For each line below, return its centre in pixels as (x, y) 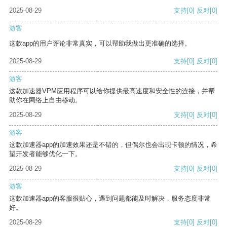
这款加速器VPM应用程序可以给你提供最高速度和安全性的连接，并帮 (112, 91)
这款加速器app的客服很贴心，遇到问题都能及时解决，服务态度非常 (110, 199)
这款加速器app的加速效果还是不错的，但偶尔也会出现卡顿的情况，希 (113, 145)
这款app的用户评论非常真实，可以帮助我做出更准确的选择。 (100, 44)
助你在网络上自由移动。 (45, 100)
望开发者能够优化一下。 (45, 154)
